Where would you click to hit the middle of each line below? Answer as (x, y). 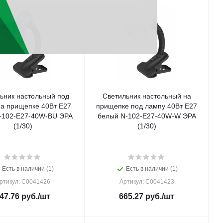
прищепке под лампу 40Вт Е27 (147, 106)
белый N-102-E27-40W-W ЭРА (147, 116)
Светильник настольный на (147, 96)
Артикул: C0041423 (147, 182)
